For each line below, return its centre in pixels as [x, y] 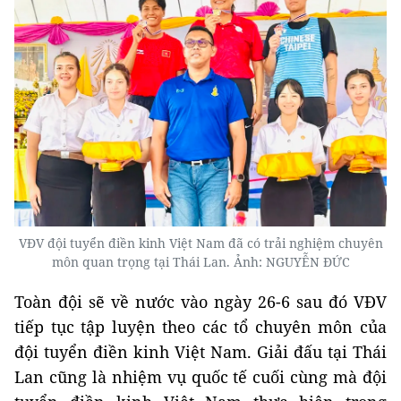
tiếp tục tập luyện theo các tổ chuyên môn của [200, 326]
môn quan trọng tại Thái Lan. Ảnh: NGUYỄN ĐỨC [200, 261]
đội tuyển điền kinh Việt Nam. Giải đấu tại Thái [200, 351]
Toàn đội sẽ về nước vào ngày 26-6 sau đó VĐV [200, 301]
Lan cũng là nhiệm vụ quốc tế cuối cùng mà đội [200, 376]
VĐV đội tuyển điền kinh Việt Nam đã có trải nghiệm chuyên [200, 243]
